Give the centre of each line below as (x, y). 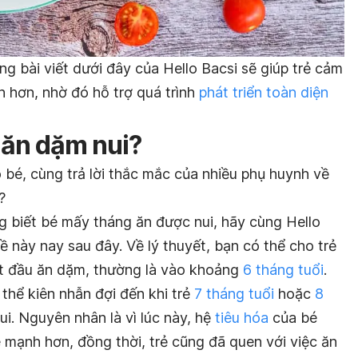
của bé (293, 317)
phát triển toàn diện (262, 92)
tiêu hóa (242, 317)
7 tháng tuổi (234, 293)
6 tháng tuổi (283, 269)
